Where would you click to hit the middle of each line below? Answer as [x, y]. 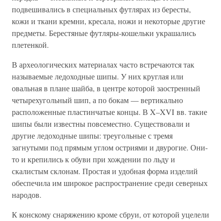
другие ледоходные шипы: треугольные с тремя [92, 135]
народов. [27, 195]
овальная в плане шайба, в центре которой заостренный [106, 88]
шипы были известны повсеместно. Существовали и [101, 124]
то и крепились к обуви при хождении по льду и [93, 159]
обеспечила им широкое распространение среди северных [110, 183]
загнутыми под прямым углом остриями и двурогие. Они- [110, 147]
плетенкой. [30, 45]
